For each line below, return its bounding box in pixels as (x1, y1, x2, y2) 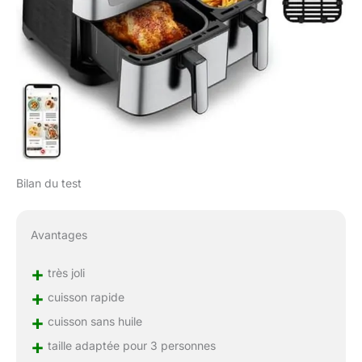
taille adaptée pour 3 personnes (44, 338, 216, 352)
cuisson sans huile (44, 314, 142, 328)
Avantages (30, 227, 87, 242)
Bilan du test (16, 175, 82, 190)
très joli (44, 265, 85, 280)
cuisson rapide (44, 289, 124, 304)
